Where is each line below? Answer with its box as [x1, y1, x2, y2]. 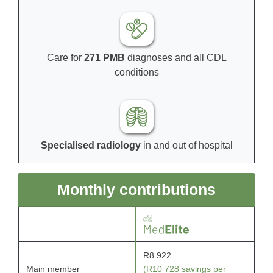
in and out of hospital [140, 140, 233, 151]
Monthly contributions [57, 180, 216, 198]
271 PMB [83, 52, 125, 63]
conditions [114, 66, 159, 77]
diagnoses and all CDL [124, 52, 227, 63]
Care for [46, 52, 84, 63]
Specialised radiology [40, 140, 141, 151]
